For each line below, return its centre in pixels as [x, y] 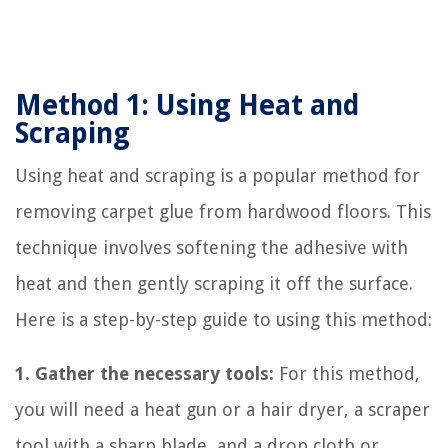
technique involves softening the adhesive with [211, 247]
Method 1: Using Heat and [187, 105]
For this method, [347, 373]
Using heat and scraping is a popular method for [217, 175]
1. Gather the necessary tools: [144, 373]
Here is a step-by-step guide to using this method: [223, 319]
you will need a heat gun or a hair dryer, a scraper [222, 409]
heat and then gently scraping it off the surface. [214, 283]
